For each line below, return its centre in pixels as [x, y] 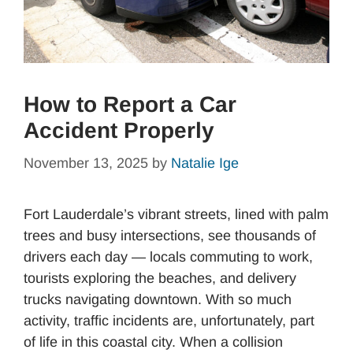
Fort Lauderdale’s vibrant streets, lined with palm [176, 215]
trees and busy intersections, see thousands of [170, 236]
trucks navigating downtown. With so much [158, 300]
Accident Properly [119, 131]
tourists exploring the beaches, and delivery [160, 279]
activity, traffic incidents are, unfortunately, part [169, 321]
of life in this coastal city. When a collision [153, 342]
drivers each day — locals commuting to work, [168, 257]
